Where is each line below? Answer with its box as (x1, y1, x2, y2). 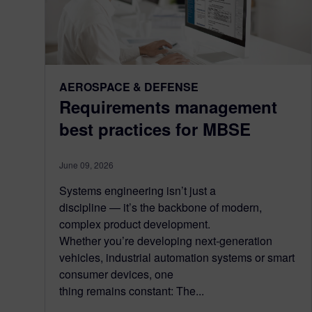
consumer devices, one (59, 266, 173, 283)
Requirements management (59, 95, 277, 119)
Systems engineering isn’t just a (59, 182, 216, 199)
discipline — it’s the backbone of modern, (59, 199, 262, 216)
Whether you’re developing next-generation (59, 233, 272, 249)
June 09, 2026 (59, 159, 114, 171)
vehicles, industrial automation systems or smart (59, 249, 295, 266)
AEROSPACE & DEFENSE (59, 79, 198, 95)
